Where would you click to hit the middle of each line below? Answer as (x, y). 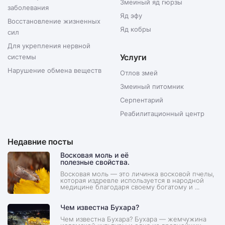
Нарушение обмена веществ (54, 71)
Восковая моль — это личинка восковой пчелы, (137, 174)
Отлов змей (139, 73)
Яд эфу (131, 16)
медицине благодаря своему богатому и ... (130, 187)
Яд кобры (136, 29)
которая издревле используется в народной (132, 181)
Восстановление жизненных (54, 21)
